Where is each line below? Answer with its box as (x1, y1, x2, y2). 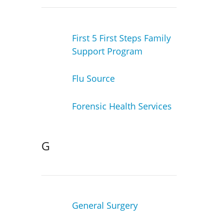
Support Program (72, 45, 143, 57)
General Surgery (72, 200, 138, 212)
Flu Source (72, 73, 115, 85)
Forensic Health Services (72, 100, 172, 112)
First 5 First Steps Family (72, 32, 171, 44)
